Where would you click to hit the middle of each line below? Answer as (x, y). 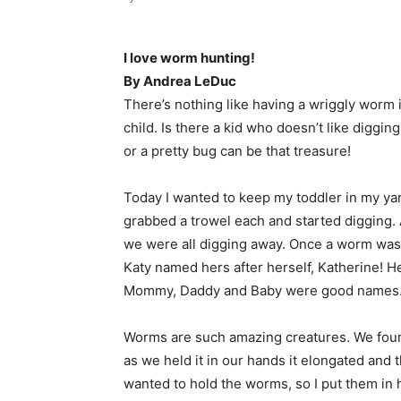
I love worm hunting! (189, 58)
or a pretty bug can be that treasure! (237, 151)
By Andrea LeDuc (180, 81)
